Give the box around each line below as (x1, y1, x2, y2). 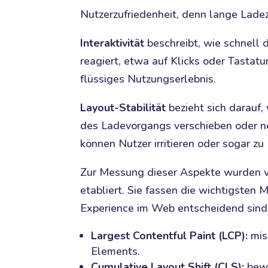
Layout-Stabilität (80, 100, 166, 115)
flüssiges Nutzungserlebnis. (80, 71, 217, 86)
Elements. (91, 243, 141, 258)
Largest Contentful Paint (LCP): (91, 228, 248, 243)
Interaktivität (80, 35, 145, 50)
